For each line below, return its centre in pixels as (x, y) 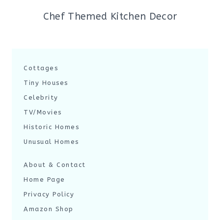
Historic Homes (51, 127)
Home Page (44, 179)
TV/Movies (43, 112)
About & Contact (55, 165)
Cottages (41, 68)
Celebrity (41, 97)
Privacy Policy (49, 194)
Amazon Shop (49, 209)
